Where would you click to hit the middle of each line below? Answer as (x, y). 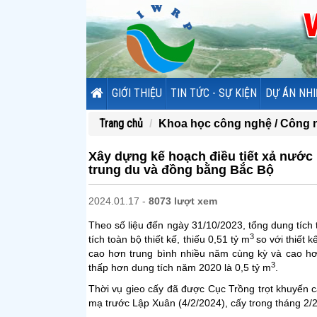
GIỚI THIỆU (137, 93)
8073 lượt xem (183, 201)
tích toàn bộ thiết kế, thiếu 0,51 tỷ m (169, 239)
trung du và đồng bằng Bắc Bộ (181, 170)
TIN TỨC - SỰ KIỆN (214, 93)
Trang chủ (121, 123)
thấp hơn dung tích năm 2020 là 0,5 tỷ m (180, 267)
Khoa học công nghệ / (219, 123)
